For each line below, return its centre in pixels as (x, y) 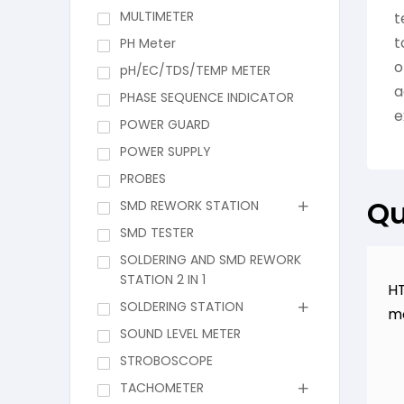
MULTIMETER (156, 17)
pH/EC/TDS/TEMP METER (195, 71)
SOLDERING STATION (181, 307)
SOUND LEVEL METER (180, 334)
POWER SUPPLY (165, 152)
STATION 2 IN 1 (162, 280)
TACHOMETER (161, 388)
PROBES (142, 179)
